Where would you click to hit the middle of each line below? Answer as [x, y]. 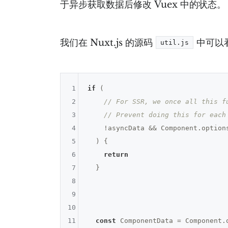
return [116, 155]
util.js [175, 42]
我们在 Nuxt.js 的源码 [108, 42]
